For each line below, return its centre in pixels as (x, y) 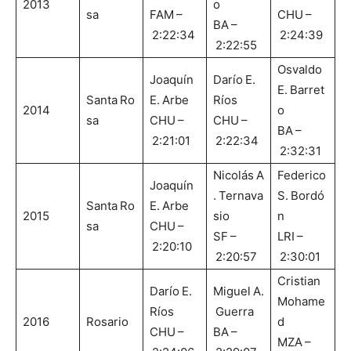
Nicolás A (239, 175)
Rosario (107, 322)
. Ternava (238, 196)
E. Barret (301, 90)
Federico (303, 175)
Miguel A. (239, 291)
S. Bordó (301, 196)
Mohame (301, 302)
